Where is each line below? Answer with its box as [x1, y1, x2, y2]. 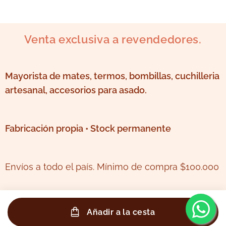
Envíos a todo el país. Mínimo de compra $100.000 [5, 161, 219, 172]
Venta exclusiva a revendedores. [24, 33, 202, 46]
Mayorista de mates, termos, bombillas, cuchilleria [5, 71, 219, 81]
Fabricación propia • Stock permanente [5, 123, 171, 134]
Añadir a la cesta [87, 207, 155, 217]
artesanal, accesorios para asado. [5, 85, 147, 95]
